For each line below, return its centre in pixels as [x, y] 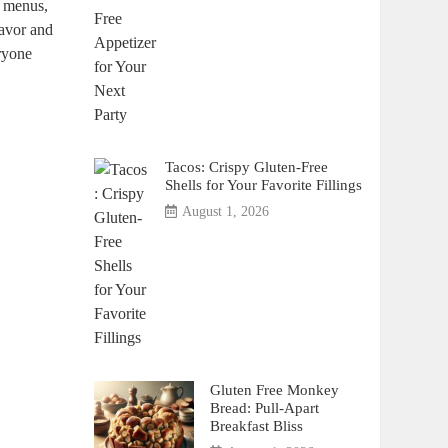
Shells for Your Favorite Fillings [263, 184]
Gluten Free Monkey [274, 389]
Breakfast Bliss [256, 425]
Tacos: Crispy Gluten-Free [246, 166]
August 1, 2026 [225, 211]
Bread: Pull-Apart [264, 407]
